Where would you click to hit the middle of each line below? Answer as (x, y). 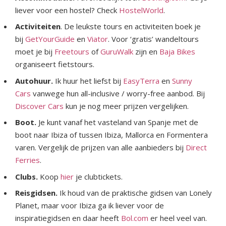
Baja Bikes (177, 52)
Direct (196, 148)
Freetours (72, 52)
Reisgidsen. (36, 193)
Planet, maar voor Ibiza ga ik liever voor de (90, 206)
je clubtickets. (98, 176)
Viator (98, 39)
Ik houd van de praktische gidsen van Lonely (135, 193)
